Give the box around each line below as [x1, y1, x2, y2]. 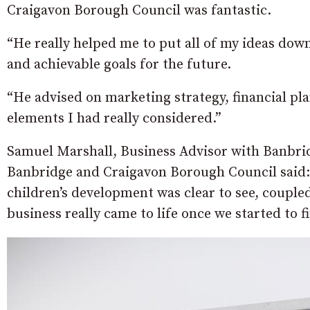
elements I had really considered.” [7, 110, 221, 128]
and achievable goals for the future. [7, 56, 231, 74]
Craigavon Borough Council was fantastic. [7, 2, 271, 20]
